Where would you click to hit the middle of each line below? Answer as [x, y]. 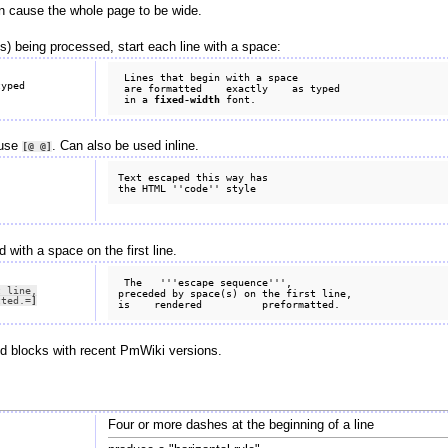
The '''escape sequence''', [205, 281]
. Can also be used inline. [125, 146]
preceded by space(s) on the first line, [235, 292]
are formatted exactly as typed [229, 87]
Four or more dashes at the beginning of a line [240, 424]
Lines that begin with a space [208, 76]
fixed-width [187, 98]
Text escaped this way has [193, 176]
